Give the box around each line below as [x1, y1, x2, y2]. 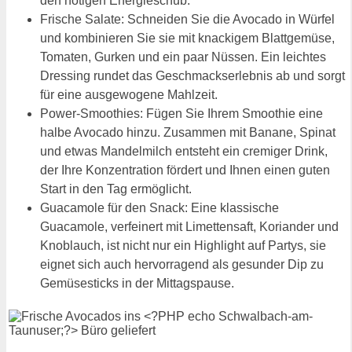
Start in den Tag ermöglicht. [40, 181, 192, 196]
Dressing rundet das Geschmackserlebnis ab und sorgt [40, 68, 345, 82]
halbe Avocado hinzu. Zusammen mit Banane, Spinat [40, 125, 335, 139]
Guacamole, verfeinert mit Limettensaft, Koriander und [40, 219, 339, 233]
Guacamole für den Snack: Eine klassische [40, 200, 279, 214]
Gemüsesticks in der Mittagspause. [40, 276, 234, 290]
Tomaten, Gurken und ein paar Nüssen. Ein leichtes [40, 49, 326, 64]
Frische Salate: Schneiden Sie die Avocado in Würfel [40, 12, 335, 26]
